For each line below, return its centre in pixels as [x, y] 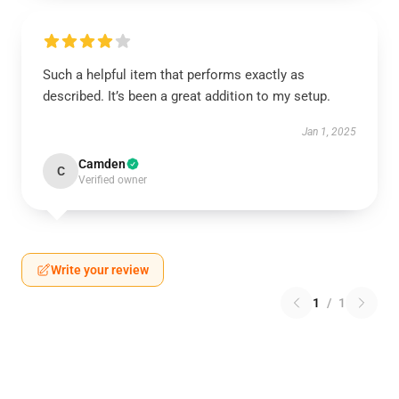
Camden [102, 164]
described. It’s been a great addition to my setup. [188, 96]
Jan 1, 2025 [329, 132]
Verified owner [113, 180]
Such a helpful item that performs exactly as [174, 75]
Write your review [100, 270]
